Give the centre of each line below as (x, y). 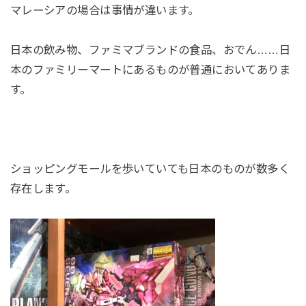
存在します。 (43, 188)
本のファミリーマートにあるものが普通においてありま (150, 70)
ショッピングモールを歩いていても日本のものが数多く (150, 168)
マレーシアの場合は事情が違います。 (105, 11)
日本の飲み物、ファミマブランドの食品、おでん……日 (150, 50)
